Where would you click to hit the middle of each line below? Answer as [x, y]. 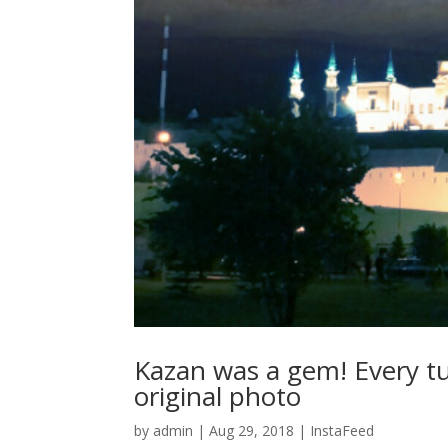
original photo [218, 396]
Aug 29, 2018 [252, 431]
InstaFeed [342, 431]
